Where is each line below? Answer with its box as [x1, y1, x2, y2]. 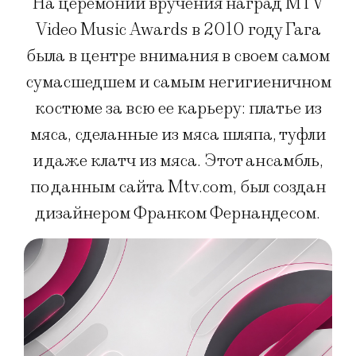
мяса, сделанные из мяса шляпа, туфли [30, 124, 326, 146]
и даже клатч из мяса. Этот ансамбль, [33, 150, 323, 172]
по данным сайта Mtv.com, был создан [30, 176, 326, 199]
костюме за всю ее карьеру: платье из [34, 98, 322, 120]
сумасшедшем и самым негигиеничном [25, 72, 331, 94]
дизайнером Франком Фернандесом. [36, 203, 320, 225]
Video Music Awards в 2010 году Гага [35, 19, 321, 41]
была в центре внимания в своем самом [26, 45, 330, 68]
